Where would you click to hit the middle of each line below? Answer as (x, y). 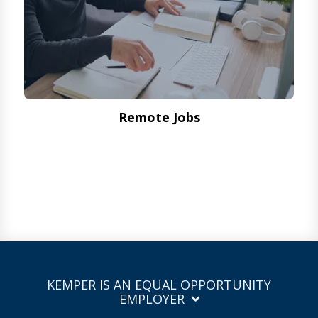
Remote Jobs (159, 117)
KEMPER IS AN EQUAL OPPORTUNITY (159, 285)
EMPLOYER (152, 299)
